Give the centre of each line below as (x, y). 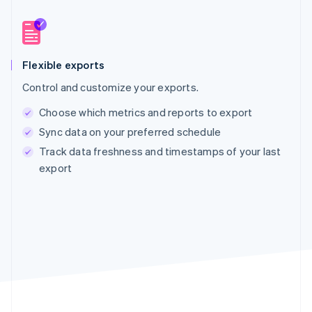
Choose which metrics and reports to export (146, 112)
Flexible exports (64, 64)
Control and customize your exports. (110, 87)
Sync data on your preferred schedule (130, 131)
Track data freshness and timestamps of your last (160, 151)
